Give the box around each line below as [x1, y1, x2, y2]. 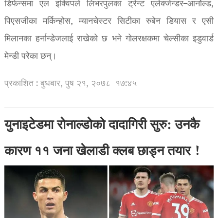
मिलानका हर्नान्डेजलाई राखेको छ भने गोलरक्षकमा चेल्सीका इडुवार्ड [4, 32, 214, 47]
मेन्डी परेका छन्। [4, 50, 57, 64]
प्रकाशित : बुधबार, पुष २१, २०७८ [4, 77, 110, 91]
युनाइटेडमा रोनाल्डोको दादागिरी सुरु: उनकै [4, 115, 200, 138]
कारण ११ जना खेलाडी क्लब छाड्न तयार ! [4, 141, 201, 164]
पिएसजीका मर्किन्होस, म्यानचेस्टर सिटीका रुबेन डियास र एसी [4, 15, 214, 29]
